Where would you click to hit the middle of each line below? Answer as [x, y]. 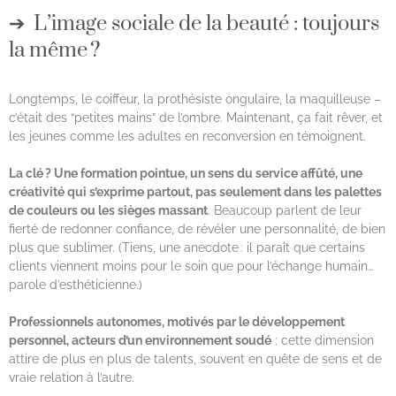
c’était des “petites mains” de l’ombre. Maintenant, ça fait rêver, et [196, 117]
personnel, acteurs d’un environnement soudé [140, 340]
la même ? [55, 50]
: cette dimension [323, 340]
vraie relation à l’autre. [72, 377]
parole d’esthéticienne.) [76, 284]
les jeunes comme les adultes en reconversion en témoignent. [189, 136]
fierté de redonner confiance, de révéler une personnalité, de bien [197, 228]
